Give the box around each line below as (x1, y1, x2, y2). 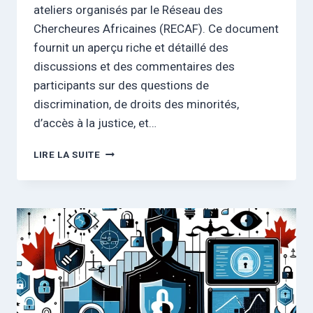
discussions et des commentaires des (34, 59, 235, 74)
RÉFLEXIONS (99, 219, 161, 231)
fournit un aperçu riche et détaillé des (34, 41, 228, 55)
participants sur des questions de (34, 78, 209, 93)
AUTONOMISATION (99, 145, 191, 157)
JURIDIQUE (99, 160, 153, 172)
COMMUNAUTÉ (99, 263, 173, 275)
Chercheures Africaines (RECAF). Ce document (34, 22, 279, 36)
